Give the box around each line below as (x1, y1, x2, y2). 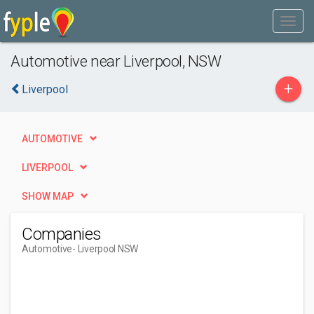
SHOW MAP (22, 191, 74, 202)
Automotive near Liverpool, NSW (11, 52, 221, 70)
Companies (22, 224, 102, 244)
